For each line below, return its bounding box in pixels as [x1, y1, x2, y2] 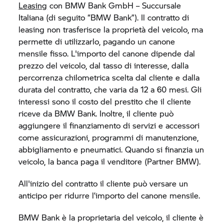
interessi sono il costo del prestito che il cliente [18, 95, 191, 107]
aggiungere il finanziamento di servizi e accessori [18, 119, 200, 131]
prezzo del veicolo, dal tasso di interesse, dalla [18, 59, 189, 71]
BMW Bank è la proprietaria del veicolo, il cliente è [18, 211, 204, 223]
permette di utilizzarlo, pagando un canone [18, 35, 175, 47]
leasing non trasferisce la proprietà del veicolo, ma [18, 23, 203, 35]
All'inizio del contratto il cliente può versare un [18, 177, 188, 189]
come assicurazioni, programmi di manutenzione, [18, 131, 199, 143]
